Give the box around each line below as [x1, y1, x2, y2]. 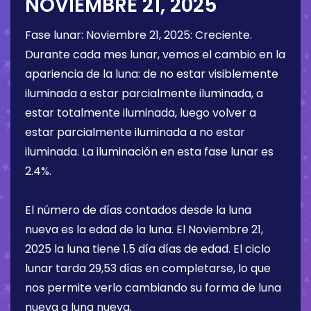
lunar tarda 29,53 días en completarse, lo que [25, 260, 271, 277]
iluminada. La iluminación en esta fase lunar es [25, 144, 274, 160]
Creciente [195, 27, 250, 44]
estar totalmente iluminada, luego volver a [25, 105, 256, 121]
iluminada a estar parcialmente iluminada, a [25, 85, 263, 102]
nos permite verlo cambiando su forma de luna [25, 280, 281, 296]
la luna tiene [51, 241, 123, 258]
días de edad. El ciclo [155, 241, 271, 258]
